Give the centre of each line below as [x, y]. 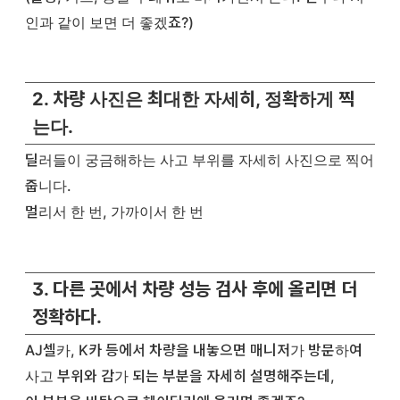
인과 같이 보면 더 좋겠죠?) [109, 22]
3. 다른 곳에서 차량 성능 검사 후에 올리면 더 [195, 289]
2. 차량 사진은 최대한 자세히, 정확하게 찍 [193, 100]
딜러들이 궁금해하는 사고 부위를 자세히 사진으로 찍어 [200, 160]
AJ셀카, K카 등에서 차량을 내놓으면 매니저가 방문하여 [194, 350]
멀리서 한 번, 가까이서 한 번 [114, 212]
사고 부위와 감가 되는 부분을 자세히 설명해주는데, [180, 376]
